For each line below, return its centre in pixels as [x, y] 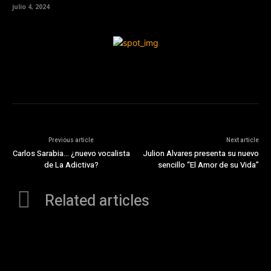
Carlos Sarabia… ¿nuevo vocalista [71, 154]
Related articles [97, 201]
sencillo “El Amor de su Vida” [208, 165]
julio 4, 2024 [31, 6]
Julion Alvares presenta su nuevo [201, 154]
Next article [242, 141]
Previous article [71, 141]
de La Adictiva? [71, 165]
